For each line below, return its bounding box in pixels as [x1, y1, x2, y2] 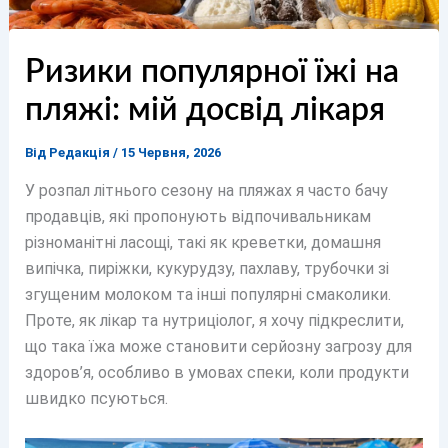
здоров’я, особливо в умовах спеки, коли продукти [24, 363, 409, 383]
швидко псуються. [24, 389, 168, 409]
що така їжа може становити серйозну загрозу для [24, 337, 412, 357]
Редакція [48, 145, 113, 161]
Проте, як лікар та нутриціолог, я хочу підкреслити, [24, 311, 404, 331]
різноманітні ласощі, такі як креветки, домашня [24, 233, 381, 253]
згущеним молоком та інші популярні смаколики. [24, 285, 391, 305]
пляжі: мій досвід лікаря [24, 94, 385, 127]
